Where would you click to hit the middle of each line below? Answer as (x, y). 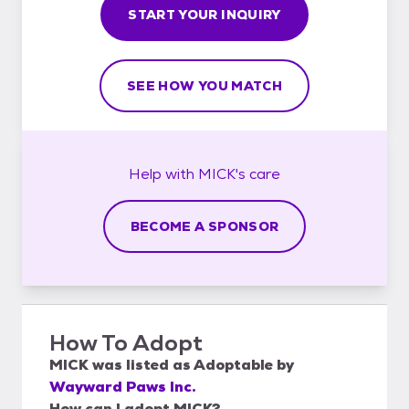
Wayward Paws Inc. (122, 386)
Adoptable (233, 364)
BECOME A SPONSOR (204, 226)
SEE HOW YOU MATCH (204, 85)
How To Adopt (126, 342)
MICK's (222, 173)
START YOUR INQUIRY (204, 14)
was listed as (141, 364)
